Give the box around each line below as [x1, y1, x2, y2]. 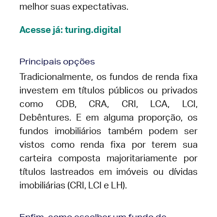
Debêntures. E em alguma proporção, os [19, 113, 198, 123]
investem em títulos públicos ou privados [19, 86, 198, 95]
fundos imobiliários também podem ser [19, 126, 198, 136]
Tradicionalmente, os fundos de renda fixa [19, 72, 198, 82]
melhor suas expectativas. [19, 2, 128, 12]
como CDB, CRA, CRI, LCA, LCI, [19, 99, 198, 109]
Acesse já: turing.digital [19, 25, 121, 35]
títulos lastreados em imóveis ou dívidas [19, 167, 198, 177]
